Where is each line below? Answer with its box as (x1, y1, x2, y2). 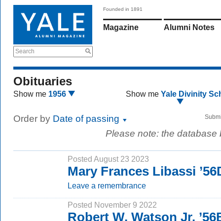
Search (15, 48, 35, 55)
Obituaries (13, 74, 72, 88)
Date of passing (53, 113, 122, 124)
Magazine (103, 23, 139, 32)
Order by (13, 113, 53, 124)
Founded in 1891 (103, 6, 143, 12)
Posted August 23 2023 (68, 154, 149, 163)
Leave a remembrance (68, 181, 146, 190)
